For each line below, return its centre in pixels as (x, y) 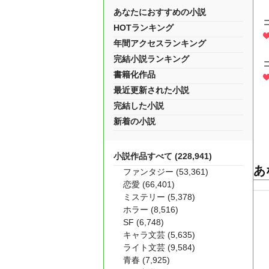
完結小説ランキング (151, 59)
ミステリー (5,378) (159, 197)
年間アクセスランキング (160, 43)
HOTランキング (144, 28)
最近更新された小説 (151, 90)
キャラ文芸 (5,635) (159, 235)
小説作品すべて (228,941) (163, 156)
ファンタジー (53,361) (166, 172)
